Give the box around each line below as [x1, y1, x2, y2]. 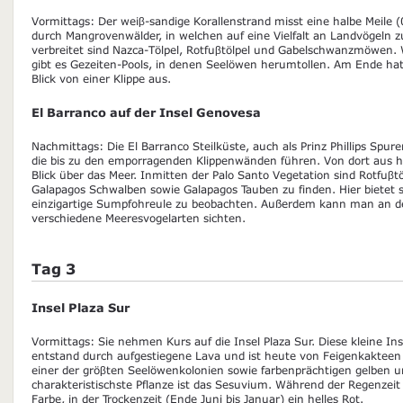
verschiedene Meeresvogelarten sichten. [31, 210, 246, 224]
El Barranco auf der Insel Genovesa [31, 104, 261, 120]
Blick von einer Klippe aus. [31, 71, 171, 85]
